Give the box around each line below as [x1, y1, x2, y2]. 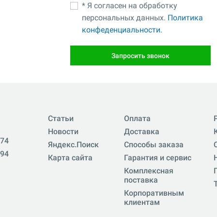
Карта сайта [47, 153, 93, 163]
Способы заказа [124, 140, 184, 150]
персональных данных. [82, 13, 168, 22]
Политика [168, 13, 203, 22]
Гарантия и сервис [124, 153, 191, 163]
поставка [124, 175, 158, 185]
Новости [47, 127, 78, 137]
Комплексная [124, 166, 173, 176]
